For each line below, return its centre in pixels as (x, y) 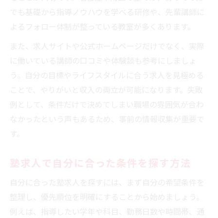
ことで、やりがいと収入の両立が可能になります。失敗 (106, 89)
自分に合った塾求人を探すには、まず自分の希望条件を (107, 182)
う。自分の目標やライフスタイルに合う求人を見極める (107, 75)
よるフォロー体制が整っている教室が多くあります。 (102, 26)
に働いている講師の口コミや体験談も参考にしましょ (103, 60)
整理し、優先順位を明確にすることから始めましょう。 (107, 196)
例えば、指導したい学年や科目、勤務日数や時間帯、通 (107, 211)
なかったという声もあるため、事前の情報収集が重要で (107, 118)
